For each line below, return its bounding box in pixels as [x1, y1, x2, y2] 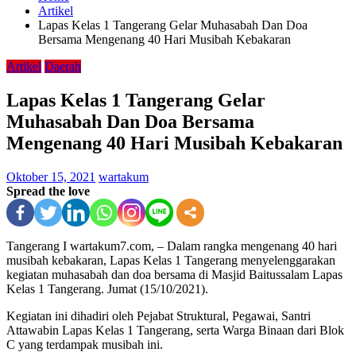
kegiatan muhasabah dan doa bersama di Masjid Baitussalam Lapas [6, 267, 342, 281]
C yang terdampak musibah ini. [6, 337, 163, 351]
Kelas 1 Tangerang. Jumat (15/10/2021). [6, 281, 208, 296]
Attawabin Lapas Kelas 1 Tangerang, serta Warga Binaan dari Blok [6, 323, 344, 337]
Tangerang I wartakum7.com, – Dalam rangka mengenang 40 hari [6, 238, 337, 253]
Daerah [44, 60, 81, 73]
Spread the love [6, 184, 90, 198]
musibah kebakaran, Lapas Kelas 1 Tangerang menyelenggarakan [6, 253, 335, 267]
